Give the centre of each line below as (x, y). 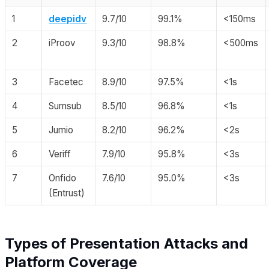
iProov (62, 43)
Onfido (63, 178)
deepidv (68, 19)
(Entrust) (67, 193)
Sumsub (65, 106)
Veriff (60, 154)
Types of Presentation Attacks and (126, 243)
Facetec (66, 82)
